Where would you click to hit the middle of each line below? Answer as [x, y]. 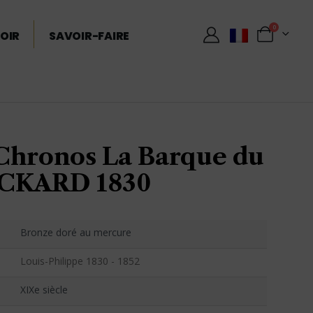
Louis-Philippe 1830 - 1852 [80, 261]
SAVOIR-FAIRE [89, 36]
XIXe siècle [44, 290]
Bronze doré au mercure [76, 232]
